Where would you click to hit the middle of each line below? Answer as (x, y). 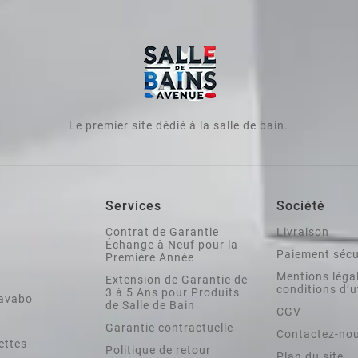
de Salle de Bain (150, 306)
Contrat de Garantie (162, 232)
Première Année (150, 258)
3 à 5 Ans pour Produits (173, 293)
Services (133, 206)
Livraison (303, 232)
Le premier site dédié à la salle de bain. (179, 126)
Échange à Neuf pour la (172, 245)
